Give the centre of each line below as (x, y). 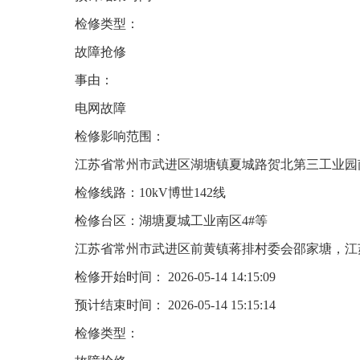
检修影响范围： (120, 136)
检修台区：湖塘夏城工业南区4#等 (171, 221)
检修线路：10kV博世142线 (150, 192)
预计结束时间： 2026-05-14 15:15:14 (175, 305)
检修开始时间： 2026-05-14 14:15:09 (175, 277)
